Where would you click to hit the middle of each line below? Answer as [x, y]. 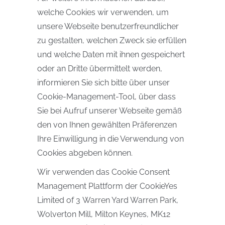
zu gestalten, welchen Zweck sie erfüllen [112, 40]
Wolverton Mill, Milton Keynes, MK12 [104, 214]
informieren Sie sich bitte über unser [103, 83]
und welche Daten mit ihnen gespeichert [111, 54]
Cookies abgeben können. [85, 153]
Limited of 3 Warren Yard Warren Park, [108, 200]
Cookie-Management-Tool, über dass [106, 97]
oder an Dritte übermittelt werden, [100, 69]
